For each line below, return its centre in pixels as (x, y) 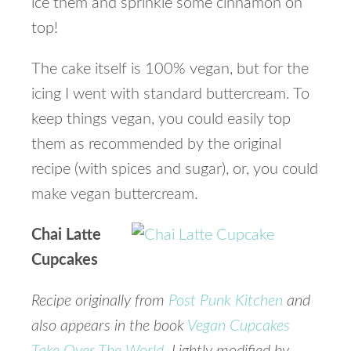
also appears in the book (109, 326)
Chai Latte (66, 235)
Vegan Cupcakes (239, 326)
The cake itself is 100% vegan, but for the (170, 69)
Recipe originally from (100, 301)
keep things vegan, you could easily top (161, 119)
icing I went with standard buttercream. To (170, 94)
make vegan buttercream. (115, 194)
